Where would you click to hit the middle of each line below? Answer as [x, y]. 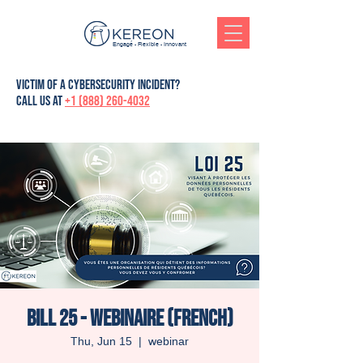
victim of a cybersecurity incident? [98, 85]
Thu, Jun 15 [101, 341]
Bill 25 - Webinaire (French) [130, 319]
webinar [169, 341]
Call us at [41, 101]
